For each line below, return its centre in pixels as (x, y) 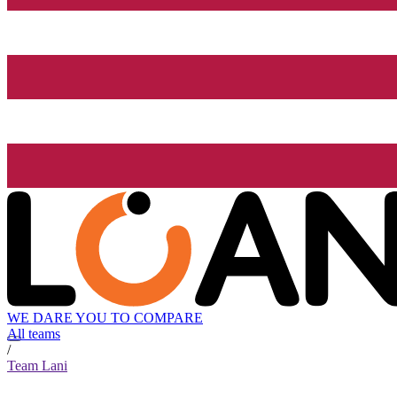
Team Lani (37, 366)
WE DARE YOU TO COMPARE (105, 318)
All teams (34, 334)
